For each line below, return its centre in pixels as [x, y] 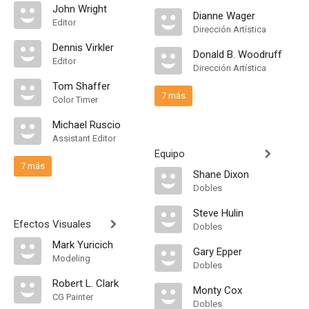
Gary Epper [218, 252]
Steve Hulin [218, 213]
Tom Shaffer [81, 86]
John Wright [80, 9]
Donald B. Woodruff [238, 54]
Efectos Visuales [52, 224]
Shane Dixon [221, 175]
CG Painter [73, 297]
